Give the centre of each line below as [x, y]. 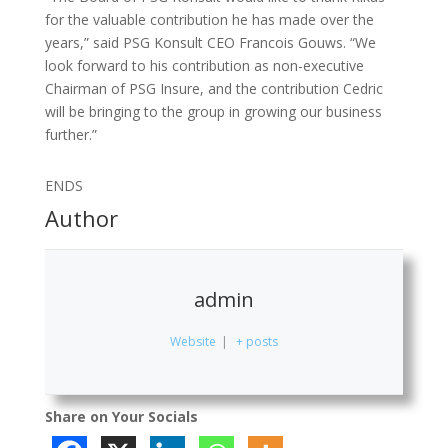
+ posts [257, 341]
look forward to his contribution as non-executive [204, 65]
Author [81, 217]
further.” [70, 134]
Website [192, 341]
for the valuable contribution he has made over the [209, 19]
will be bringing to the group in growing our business [213, 111]
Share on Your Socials [121, 416]
